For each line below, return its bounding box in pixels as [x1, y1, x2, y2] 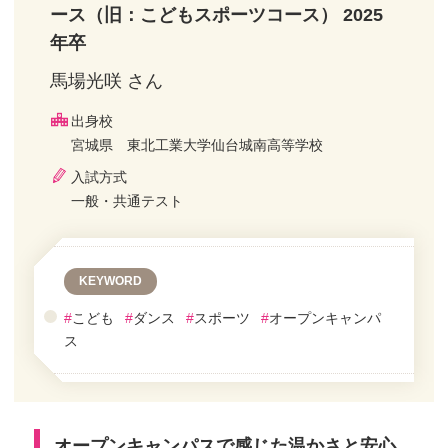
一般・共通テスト [71, 192, 183, 209]
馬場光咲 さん [50, 70, 163, 91]
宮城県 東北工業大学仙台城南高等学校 [71, 136, 323, 153]
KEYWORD [79, 273, 142, 288]
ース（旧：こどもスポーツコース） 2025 [50, 4, 383, 25]
